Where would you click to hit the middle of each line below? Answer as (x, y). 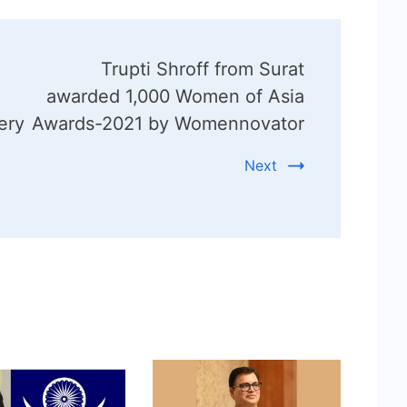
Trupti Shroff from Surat (202, 69)
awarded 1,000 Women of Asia (175, 96)
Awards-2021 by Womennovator (168, 123)
